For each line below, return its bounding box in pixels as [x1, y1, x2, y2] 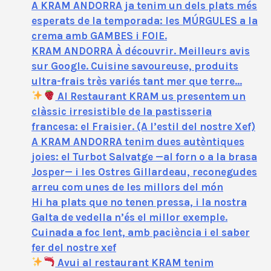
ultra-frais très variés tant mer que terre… [31, 74, 242, 87]
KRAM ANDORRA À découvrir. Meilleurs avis [31, 44, 250, 57]
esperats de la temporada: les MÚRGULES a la [31, 14, 258, 27]
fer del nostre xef [31, 241, 116, 253]
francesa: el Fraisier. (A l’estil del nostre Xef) [31, 120, 255, 132]
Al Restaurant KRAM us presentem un [55, 90, 246, 102]
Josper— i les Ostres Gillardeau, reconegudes [31, 165, 257, 178]
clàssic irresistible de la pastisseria [31, 105, 212, 117]
